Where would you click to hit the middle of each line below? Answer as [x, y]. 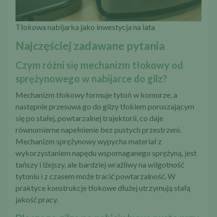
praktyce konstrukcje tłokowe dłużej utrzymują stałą [103, 187]
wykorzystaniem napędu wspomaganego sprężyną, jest [106, 153]
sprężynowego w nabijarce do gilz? [91, 78]
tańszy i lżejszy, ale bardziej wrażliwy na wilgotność [100, 164]
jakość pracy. [37, 199]
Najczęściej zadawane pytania [90, 45]
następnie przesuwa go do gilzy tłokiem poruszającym [105, 106]
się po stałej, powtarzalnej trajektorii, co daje [89, 118]
